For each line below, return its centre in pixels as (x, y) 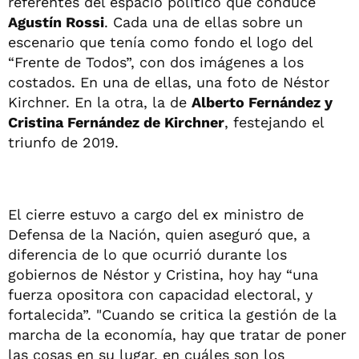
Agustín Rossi (56, 22)
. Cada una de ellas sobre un (204, 22)
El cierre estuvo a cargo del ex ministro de (156, 214)
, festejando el (274, 122)
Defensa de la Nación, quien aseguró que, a (159, 234)
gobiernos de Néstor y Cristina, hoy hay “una (163, 274)
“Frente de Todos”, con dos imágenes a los (156, 62)
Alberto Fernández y (262, 102)
